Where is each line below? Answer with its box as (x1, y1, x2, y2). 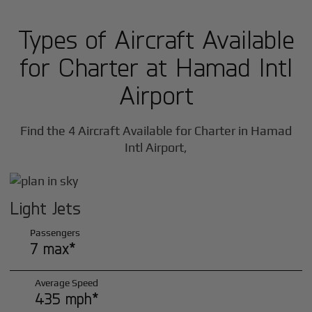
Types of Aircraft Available (17, 23, 295, 55)
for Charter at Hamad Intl (19, 51, 292, 83)
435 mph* (34, 289, 99, 309)
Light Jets (10, 197, 81, 219)
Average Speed (34, 277, 98, 289)
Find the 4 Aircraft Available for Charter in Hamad (20, 123, 292, 139)
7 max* (30, 238, 77, 258)
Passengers (30, 226, 81, 238)
